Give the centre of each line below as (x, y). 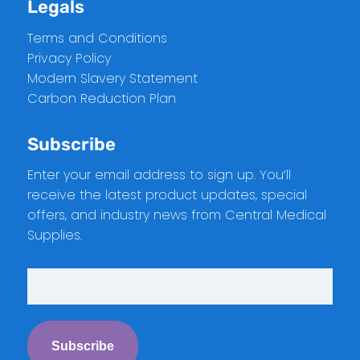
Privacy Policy (69, 58)
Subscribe (71, 144)
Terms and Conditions (97, 38)
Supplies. (54, 235)
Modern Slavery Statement (112, 78)
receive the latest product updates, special (167, 195)
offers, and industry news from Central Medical (176, 215)
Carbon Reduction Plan (101, 98)
